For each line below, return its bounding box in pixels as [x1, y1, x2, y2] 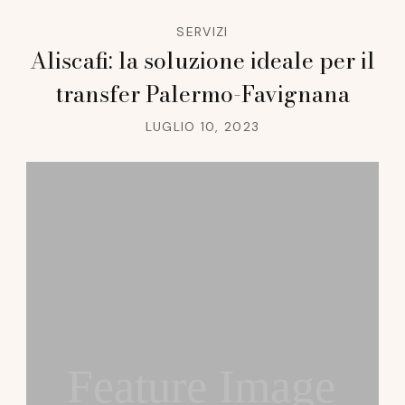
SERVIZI [176, 23, 229, 40]
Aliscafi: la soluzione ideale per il [30, 42, 375, 78]
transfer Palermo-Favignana [55, 76, 350, 111]
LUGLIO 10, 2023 [145, 118, 260, 135]
